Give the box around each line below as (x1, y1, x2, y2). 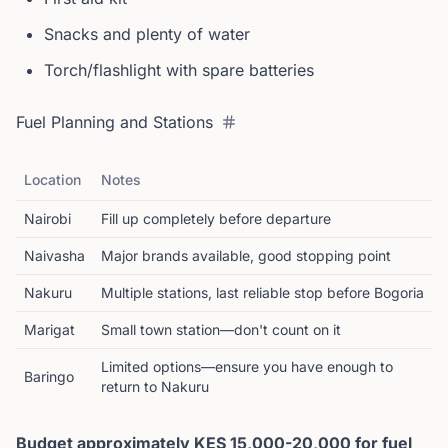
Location (24, 171, 81, 188)
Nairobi (24, 210, 71, 227)
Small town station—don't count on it (101, 321, 341, 338)
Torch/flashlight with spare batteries (44, 60, 314, 80)
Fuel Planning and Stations (16, 112, 213, 132)
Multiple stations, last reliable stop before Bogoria (101, 284, 424, 301)
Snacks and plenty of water (44, 24, 250, 44)
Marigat (24, 321, 75, 338)
